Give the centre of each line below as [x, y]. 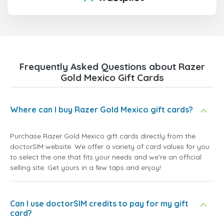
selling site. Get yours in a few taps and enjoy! [85, 167]
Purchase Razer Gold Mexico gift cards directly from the [103, 136]
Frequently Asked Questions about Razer [112, 66]
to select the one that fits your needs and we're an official [106, 157]
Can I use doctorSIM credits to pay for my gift [99, 203]
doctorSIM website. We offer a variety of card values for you [110, 146]
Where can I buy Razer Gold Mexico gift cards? [101, 109]
